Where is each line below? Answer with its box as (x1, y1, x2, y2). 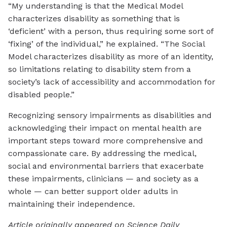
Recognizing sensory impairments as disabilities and (8, 110, 212, 121)
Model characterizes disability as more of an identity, (8, 52, 213, 62)
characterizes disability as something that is (8, 14, 180, 24)
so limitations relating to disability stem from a (8, 64, 191, 74)
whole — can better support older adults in (8, 186, 178, 197)
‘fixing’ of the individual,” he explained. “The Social (8, 39, 205, 49)
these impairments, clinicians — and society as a (8, 174, 199, 184)
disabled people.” (8, 90, 74, 100)
